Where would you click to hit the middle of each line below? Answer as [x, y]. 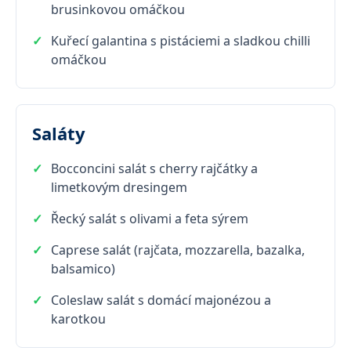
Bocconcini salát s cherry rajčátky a [154, 168]
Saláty [59, 133]
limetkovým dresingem [119, 187]
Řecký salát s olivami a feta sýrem [150, 218]
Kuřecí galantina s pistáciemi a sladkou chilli [181, 40]
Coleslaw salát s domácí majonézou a [161, 300]
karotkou [78, 318]
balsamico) [83, 268]
